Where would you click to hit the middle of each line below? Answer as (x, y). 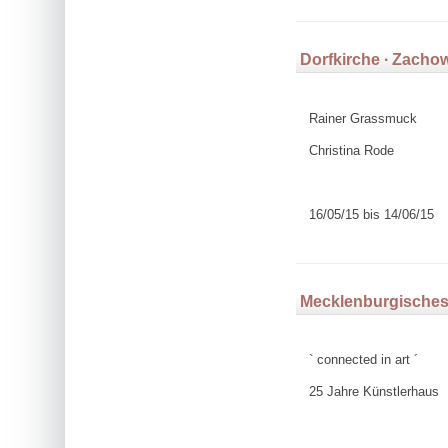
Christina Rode (351, 150)
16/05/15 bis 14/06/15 (371, 215)
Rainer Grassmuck (362, 118)
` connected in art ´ (363, 360)
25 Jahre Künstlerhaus (373, 392)
